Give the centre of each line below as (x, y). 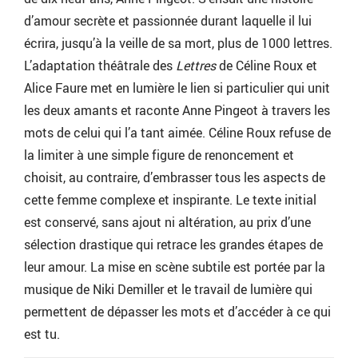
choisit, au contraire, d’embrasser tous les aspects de (175, 178)
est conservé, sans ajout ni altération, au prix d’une (167, 223)
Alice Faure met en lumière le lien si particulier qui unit (177, 88)
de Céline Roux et (267, 66)
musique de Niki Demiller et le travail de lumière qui (168, 290)
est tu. (42, 334)
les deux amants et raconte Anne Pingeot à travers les (177, 111)
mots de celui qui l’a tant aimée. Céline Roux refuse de (177, 133)
